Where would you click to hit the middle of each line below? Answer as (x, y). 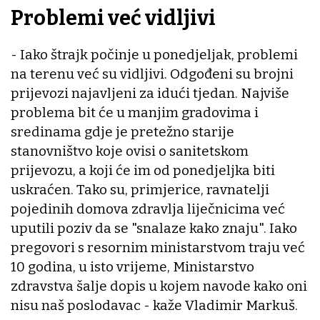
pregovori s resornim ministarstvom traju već (158, 248)
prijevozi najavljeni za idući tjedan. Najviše (150, 94)
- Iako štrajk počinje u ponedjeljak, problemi (154, 55)
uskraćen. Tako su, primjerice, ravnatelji (140, 190)
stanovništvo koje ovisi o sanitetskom (130, 151)
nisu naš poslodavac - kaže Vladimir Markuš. (156, 306)
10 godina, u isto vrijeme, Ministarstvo (132, 267)
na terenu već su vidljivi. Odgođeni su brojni (152, 74)
